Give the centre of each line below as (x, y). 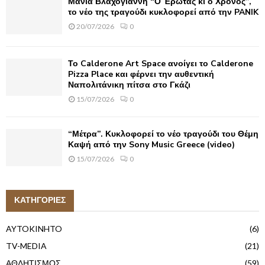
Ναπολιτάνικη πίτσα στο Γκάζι (129, 85)
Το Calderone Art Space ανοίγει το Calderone (161, 63)
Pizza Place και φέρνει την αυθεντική (141, 74)
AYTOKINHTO (34, 229)
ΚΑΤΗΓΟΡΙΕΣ (40, 201)
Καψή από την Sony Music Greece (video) (151, 144)
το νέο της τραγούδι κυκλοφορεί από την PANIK (163, 12)
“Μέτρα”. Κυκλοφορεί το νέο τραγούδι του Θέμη (163, 134)
